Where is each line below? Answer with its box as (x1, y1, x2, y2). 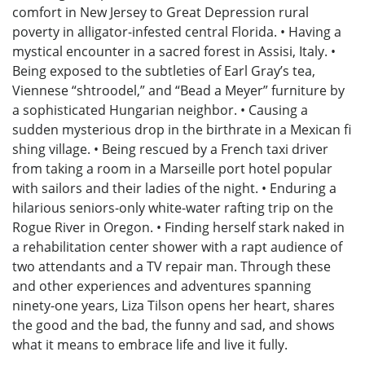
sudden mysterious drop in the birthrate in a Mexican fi (12, 121, 351, 139)
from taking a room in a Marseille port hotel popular (12, 160, 332, 178)
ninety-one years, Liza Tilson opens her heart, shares (12, 297, 335, 315)
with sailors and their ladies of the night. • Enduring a (12, 179, 336, 198)
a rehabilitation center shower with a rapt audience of (12, 238, 342, 257)
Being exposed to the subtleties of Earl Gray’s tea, (12, 62, 315, 81)
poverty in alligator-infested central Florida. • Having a (12, 23, 341, 42)
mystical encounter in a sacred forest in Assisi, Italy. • (12, 42, 336, 61)
